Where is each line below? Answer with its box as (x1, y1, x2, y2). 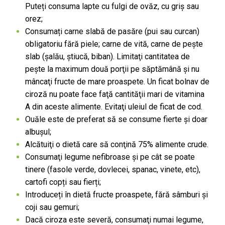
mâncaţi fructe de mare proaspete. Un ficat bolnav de (25, 77, 209, 87)
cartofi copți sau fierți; (25, 177, 101, 187)
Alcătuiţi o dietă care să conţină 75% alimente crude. (25, 140, 208, 150)
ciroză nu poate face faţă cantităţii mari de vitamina (25, 89, 204, 99)
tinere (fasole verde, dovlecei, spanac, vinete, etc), (25, 165, 200, 175)
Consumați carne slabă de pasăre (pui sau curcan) (25, 27, 199, 37)
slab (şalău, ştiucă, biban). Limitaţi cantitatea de (25, 52, 190, 62)
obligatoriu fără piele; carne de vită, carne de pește (25, 39, 203, 49)
